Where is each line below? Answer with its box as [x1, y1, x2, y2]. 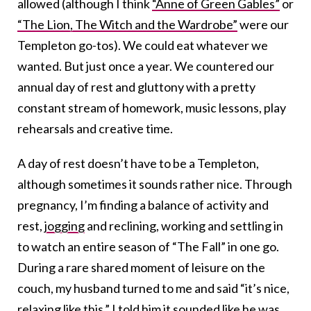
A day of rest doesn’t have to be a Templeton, [17, 155, 259, 171]
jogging [44, 218, 85, 234]
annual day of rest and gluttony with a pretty [17, 79, 255, 95]
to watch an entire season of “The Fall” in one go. [17, 239, 279, 255]
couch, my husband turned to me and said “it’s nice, [17, 280, 289, 296]
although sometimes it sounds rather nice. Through [17, 176, 292, 192]
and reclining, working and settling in [85, 218, 283, 234]
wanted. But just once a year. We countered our [17, 58, 274, 74]
